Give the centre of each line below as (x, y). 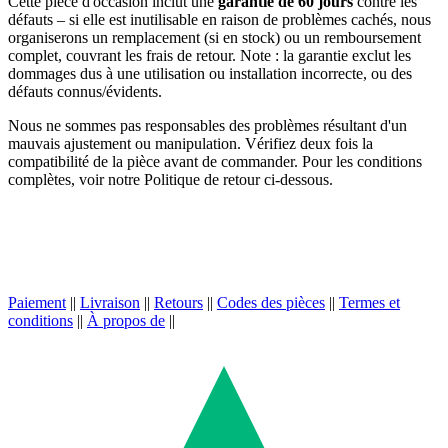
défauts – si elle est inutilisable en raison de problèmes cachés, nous (219, 20)
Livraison (110, 303)
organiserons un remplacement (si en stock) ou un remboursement (214, 38)
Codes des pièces (271, 303)
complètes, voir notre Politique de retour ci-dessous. (170, 180)
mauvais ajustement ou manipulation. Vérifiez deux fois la (190, 144)
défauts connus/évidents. (85, 92)
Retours (178, 303)
